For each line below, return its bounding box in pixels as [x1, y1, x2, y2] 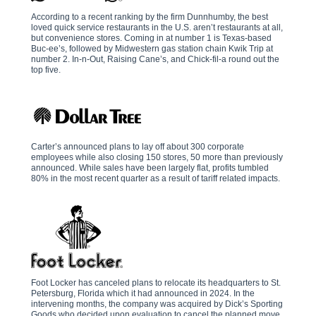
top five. [31, 65, 61, 75]
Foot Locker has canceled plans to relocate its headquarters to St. [31, 278, 281, 288]
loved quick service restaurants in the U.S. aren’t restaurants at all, [31, 23, 283, 32]
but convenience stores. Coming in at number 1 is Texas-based [31, 33, 272, 43]
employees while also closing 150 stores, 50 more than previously [31, 152, 283, 162]
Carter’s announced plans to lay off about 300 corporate [31, 142, 244, 152]
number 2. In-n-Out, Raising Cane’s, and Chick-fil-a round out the [31, 54, 279, 64]
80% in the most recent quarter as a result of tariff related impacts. [31, 174, 280, 183]
